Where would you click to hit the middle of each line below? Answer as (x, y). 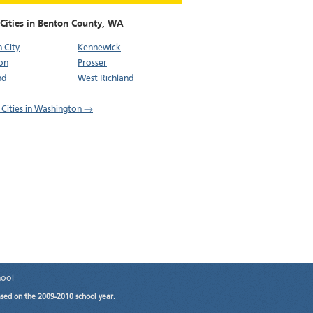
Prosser (92, 64)
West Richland (106, 79)
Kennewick (99, 48)
